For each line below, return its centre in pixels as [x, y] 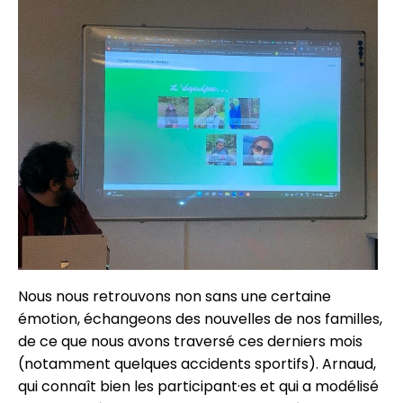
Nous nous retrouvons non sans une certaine [175, 297]
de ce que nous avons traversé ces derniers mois [190, 342]
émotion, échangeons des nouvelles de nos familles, [200, 319]
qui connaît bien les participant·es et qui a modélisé [198, 387]
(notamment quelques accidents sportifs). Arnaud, [197, 364]
